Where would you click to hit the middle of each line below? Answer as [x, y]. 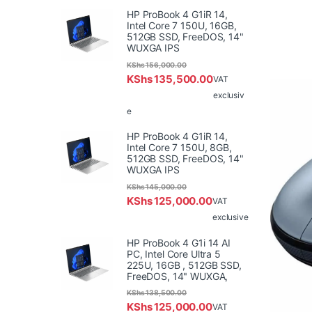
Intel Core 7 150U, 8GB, [179, 148]
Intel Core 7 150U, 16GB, [182, 26]
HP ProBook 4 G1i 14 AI [179, 242]
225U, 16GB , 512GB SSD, [184, 265]
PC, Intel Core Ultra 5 [174, 253]
